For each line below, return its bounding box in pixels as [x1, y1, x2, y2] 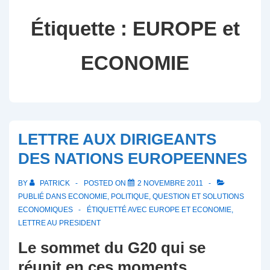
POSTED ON [84, 179, 128, 188]
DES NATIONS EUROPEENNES [18, 149, 247, 168]
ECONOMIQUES [18, 206, 73, 215]
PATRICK [40, 179, 70, 188]
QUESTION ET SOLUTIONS [152, 192, 244, 201]
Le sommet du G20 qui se [18, 239, 206, 257]
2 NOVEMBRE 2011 [137, 179, 203, 188]
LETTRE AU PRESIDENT [18, 219, 101, 228]
